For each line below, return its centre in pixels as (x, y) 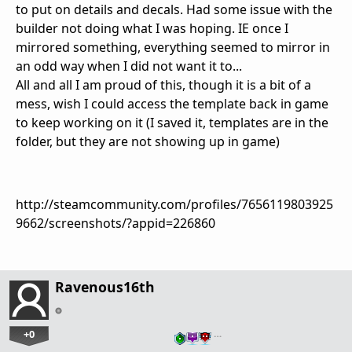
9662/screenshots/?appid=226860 (115, 224)
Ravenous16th (105, 287)
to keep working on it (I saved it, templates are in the (172, 123)
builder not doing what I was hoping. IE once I (152, 29)
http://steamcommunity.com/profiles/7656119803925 (174, 205)
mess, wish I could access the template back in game (172, 104)
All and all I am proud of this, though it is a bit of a (163, 85)
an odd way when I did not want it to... (129, 66)
